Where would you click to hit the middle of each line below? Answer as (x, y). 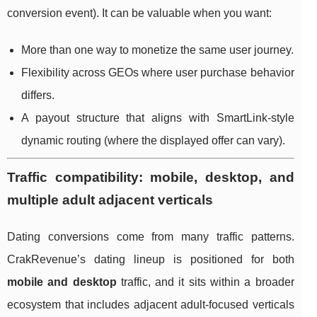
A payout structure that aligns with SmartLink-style (158, 118)
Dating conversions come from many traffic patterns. (151, 237)
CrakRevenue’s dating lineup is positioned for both (151, 260)
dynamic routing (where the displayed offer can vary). (153, 141)
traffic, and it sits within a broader (205, 282)
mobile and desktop (62, 282)
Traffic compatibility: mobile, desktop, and (151, 178)
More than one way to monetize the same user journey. (157, 50)
